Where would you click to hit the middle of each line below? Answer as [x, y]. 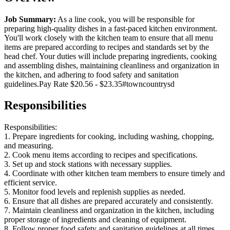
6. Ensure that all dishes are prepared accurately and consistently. [109, 201]
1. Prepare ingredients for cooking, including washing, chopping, [109, 137]
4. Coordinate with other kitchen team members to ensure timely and [114, 174]
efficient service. [31, 183]
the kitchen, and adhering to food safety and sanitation [91, 74]
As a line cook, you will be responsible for [125, 19]
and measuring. [29, 146]
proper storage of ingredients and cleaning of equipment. [95, 220]
